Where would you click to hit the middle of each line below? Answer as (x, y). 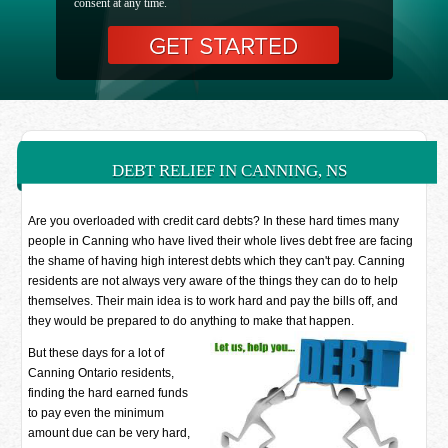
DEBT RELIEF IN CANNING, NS (229, 170)
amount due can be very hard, (109, 433)
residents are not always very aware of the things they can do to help (213, 281)
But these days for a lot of (96, 353)
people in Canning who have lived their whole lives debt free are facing (221, 241)
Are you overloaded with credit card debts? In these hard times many (214, 221)
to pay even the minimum (96, 413)
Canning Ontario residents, (101, 373)
